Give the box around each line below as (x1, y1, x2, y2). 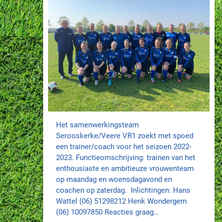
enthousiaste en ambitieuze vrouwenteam (56, 164, 194, 173)
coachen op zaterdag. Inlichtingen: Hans (56, 186, 191, 195)
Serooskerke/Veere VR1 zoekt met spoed (56, 131, 194, 141)
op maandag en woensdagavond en (56, 175, 172, 184)
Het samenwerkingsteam (56, 120, 139, 130)
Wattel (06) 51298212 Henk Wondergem (56, 197, 187, 206)
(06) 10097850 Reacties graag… (56, 208, 159, 217)
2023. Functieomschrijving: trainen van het (56, 153, 196, 163)
